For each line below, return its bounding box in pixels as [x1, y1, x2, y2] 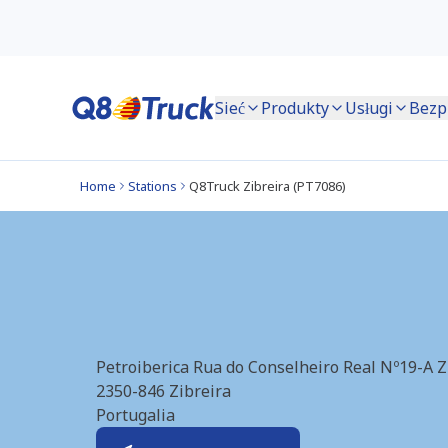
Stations [128, 177, 177, 195]
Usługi [346, 97, 394, 119]
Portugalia [96, 404, 175, 426]
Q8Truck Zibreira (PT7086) [189, 177, 346, 195]
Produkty [262, 97, 330, 119]
